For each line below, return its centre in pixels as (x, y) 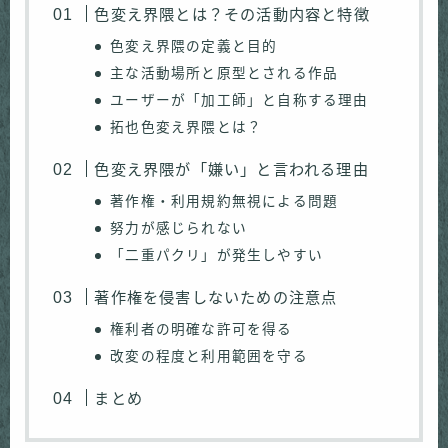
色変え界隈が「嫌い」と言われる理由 (231, 170)
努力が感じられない (179, 229)
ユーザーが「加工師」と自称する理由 (239, 101)
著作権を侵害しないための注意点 (216, 298)
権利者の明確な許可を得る (201, 330)
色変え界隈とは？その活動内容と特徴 (232, 15)
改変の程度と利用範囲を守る (209, 357)
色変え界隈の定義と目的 (194, 47)
